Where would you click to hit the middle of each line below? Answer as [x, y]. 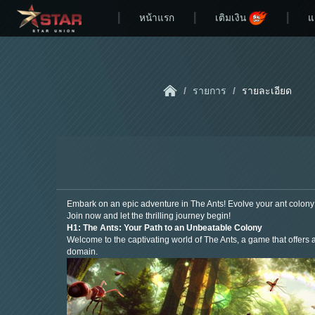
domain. [82, 252]
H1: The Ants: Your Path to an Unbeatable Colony [165, 228]
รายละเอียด [266, 90]
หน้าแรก [156, 18]
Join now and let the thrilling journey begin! [149, 216]
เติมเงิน [230, 18]
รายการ [209, 90]
